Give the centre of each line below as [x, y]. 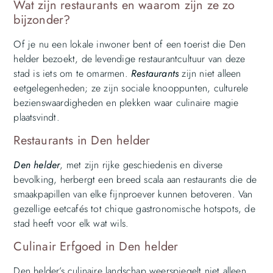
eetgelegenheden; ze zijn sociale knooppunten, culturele [131, 88]
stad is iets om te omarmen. [72, 73]
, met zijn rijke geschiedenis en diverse [141, 165]
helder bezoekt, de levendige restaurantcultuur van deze [129, 58]
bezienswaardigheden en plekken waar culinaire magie [126, 102]
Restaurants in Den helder [82, 140]
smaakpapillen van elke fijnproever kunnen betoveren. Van [133, 194]
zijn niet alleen [210, 73]
